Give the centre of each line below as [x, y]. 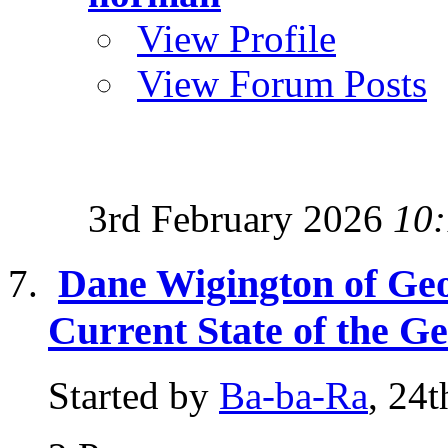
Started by [133, 395]
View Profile [236, 39]
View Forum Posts [282, 84]
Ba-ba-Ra [293, 395]
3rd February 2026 [240, 219]
